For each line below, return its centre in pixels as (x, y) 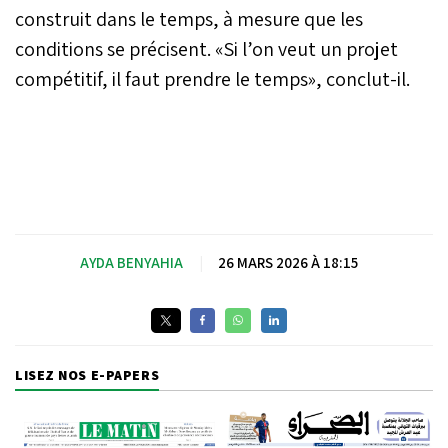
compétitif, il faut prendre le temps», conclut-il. (212, 78)
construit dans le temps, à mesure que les (189, 18)
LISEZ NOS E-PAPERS (87, 374)
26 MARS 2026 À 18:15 (288, 262)
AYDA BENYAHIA (131, 262)
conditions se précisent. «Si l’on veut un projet (206, 48)
